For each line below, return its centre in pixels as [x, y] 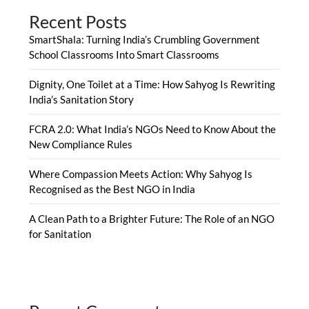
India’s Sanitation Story [82, 99]
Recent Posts [78, 21]
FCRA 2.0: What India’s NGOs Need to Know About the [153, 129]
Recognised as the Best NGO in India [112, 189]
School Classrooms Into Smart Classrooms [124, 54]
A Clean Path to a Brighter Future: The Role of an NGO [152, 218]
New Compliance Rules [81, 144]
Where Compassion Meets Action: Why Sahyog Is [141, 173]
